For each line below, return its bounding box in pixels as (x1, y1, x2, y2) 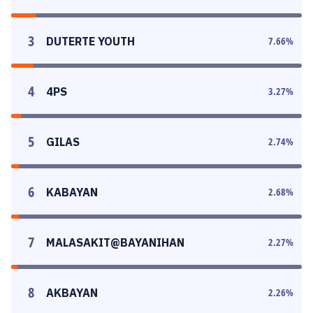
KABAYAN (46, 185, 98, 199)
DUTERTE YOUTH (46, 34, 135, 48)
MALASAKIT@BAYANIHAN (46, 235, 184, 249)
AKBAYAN (46, 286, 98, 300)
